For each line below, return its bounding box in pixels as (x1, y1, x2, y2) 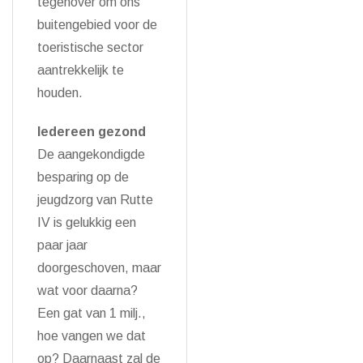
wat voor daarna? (37, 284, 138, 297)
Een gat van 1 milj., (37, 306, 146, 320)
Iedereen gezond (37, 125, 146, 139)
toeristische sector (37, 41, 143, 54)
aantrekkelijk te (37, 63, 124, 77)
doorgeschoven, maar (37, 261, 161, 275)
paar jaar (37, 238, 88, 252)
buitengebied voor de (37, 18, 157, 32)
